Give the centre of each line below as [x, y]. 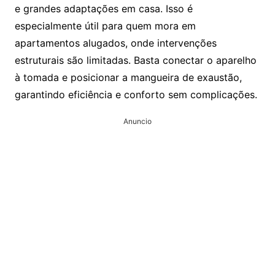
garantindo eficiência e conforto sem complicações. [136, 95]
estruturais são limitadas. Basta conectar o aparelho [135, 60]
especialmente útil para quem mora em [105, 26]
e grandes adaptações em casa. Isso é [103, 9]
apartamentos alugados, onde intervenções [115, 43]
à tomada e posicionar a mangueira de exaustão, [128, 78]
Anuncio [137, 122]
